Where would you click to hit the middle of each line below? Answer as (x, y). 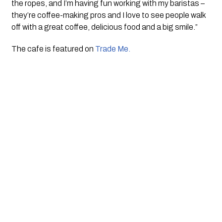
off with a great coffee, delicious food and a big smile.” (104, 27)
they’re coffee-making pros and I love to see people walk (108, 15)
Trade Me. (113, 49)
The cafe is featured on (53, 49)
